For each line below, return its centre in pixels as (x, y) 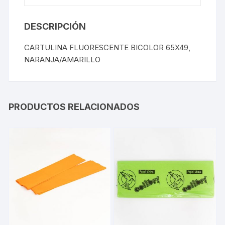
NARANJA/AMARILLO (63, 59)
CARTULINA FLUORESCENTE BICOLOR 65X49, (107, 47)
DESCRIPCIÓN (55, 26)
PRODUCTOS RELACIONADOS (74, 106)
